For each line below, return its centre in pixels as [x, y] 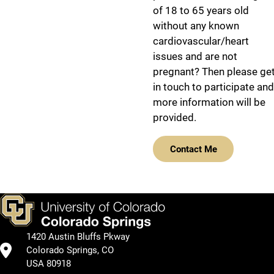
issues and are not [195, 56]
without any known [196, 26]
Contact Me [193, 149]
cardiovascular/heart [201, 41]
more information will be [209, 102]
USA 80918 [49, 264]
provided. [176, 117]
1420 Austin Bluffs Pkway [78, 237]
